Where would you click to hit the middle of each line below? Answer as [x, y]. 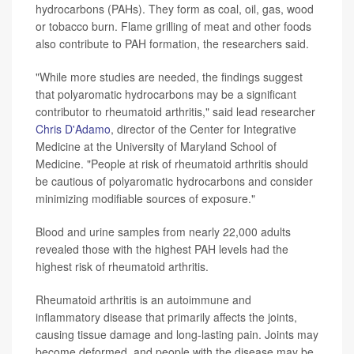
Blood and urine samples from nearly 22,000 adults [163, 231]
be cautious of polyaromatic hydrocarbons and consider [174, 181]
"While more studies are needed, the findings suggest [169, 76]
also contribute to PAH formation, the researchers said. [172, 43]
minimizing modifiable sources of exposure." [145, 198]
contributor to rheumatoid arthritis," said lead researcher [175, 111]
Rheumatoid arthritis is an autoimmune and [143, 299]
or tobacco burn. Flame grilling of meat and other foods [173, 26]
